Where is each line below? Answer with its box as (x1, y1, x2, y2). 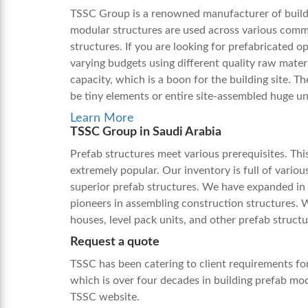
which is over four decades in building (70, 275, 255, 286)
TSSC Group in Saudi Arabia (70, 126, 221, 138)
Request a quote (70, 236, 159, 248)
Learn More (70, 112, 134, 124)
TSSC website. (70, 291, 142, 302)
